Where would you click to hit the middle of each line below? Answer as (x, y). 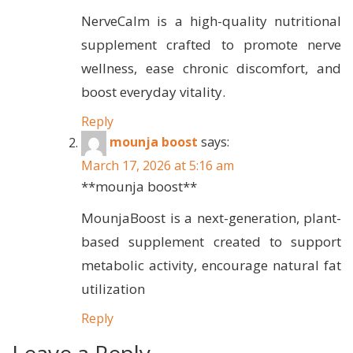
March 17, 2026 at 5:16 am (158, 166)
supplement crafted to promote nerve (211, 45)
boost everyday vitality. (153, 92)
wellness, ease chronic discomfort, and (211, 69)
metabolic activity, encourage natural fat (211, 266)
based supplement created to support (211, 242)
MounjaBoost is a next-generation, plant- (211, 218)
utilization (113, 289)
